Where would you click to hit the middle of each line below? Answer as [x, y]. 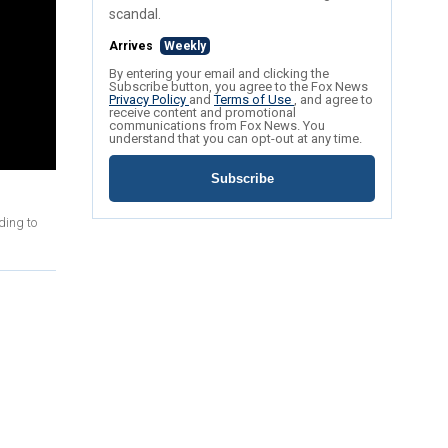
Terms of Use [254, 100]
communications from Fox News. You [217, 126]
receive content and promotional [202, 113]
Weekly [185, 46]
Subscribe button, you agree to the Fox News [238, 87]
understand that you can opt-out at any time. [235, 139]
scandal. [135, 14]
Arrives [132, 46]
